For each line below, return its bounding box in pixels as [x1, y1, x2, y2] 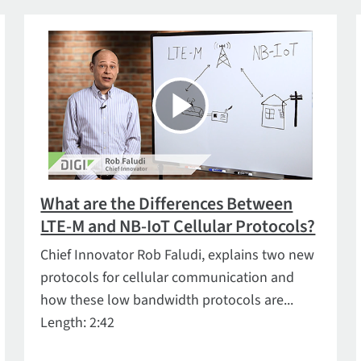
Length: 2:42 [40, 313, 115, 333]
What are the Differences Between [40, 191, 293, 217]
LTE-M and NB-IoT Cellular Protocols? [40, 214, 316, 239]
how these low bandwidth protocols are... [40, 290, 294, 310]
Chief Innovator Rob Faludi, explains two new [40, 245, 315, 265]
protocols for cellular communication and [40, 268, 295, 288]
